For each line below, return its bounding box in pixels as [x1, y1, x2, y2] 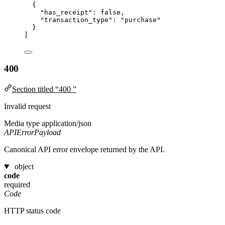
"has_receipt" [40, 8, 92, 16]
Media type [4, 119, 40, 128]
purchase [125, 16, 157, 24]
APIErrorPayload [4, 128, 61, 137]
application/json [42, 119, 91, 128]
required [4, 180, 30, 189]
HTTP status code [4, 206, 61, 215]
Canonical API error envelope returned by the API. [4, 145, 165, 154]
